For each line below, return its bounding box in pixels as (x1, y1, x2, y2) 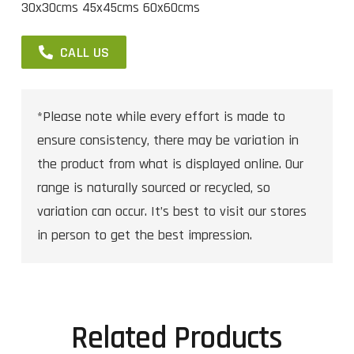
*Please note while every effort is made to (37, 107, 285, 126)
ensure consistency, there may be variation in (37, 130, 299, 149)
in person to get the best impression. (37, 225, 252, 244)
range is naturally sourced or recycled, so (37, 178, 270, 197)
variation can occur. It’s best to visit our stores (37, 201, 307, 220)
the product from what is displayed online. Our (37, 154, 303, 173)
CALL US (59, 43, 110, 62)
